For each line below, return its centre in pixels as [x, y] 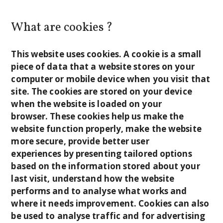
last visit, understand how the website [93, 178]
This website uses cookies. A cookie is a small [106, 54]
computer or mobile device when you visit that [111, 79]
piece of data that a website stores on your [103, 66]
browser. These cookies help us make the [98, 116]
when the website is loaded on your [86, 104]
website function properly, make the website [106, 129]
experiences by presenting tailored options [102, 154]
